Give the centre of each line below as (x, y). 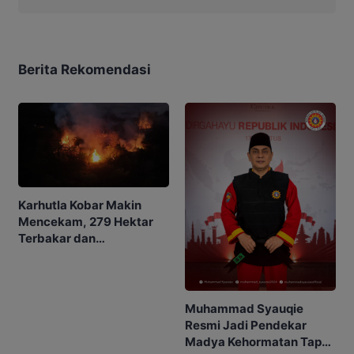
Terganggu (50, 272)
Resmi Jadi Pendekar (246, 326)
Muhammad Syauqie (244, 309)
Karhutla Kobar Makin (80, 205)
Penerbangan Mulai (74, 255)
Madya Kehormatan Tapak (260, 342)
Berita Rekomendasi (85, 69)
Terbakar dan (57, 239)
